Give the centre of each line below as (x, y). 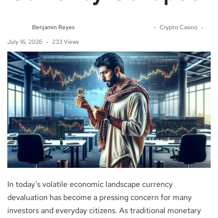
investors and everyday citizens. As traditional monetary (104, 210)
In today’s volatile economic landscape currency (90, 184)
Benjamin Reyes (53, 27)
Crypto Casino (178, 27)
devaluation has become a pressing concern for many (100, 197)
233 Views (65, 42)
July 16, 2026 (25, 42)
